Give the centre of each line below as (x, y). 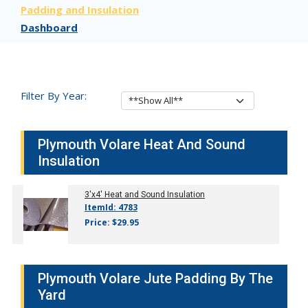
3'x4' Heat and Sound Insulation (145, 195)
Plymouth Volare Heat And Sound (142, 144)
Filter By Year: (54, 96)
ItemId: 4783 (111, 207)
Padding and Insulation (80, 10)
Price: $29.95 (112, 222)
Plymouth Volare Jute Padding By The (155, 278)
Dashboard (49, 27)
